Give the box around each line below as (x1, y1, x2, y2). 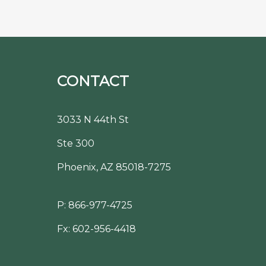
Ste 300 (57, 138, 94, 149)
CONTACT (57, 72, 129, 90)
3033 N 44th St (57, 114, 129, 125)
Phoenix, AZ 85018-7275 (57, 161, 171, 173)
